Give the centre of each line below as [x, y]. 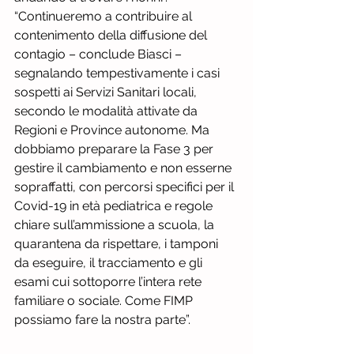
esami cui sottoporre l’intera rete [109, 282]
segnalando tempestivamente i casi [119, 73]
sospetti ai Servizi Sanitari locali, [107, 92]
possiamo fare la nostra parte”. [102, 320]
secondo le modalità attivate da [107, 111]
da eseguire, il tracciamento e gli [110, 263]
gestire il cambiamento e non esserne [124, 168]
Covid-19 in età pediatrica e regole [115, 206]
